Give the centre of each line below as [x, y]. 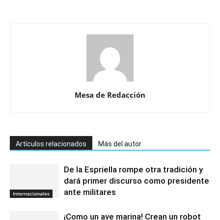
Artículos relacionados [51, 144]
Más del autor [120, 144]
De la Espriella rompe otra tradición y [133, 169]
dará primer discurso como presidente [137, 181]
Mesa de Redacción [110, 95]
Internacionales [31, 193]
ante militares [90, 192]
